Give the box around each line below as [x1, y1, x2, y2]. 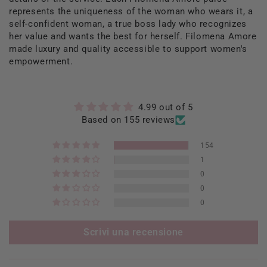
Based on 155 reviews [82, 114, 175, 125]
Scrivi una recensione [83, 226, 184, 238]
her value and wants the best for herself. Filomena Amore [9, 30, 257, 42]
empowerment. [9, 55, 76, 67]
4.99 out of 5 [138, 101, 193, 113]
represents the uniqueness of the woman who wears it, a [9, 5, 253, 17]
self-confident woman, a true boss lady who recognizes [9, 18, 247, 29]
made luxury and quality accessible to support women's [9, 43, 247, 54]
